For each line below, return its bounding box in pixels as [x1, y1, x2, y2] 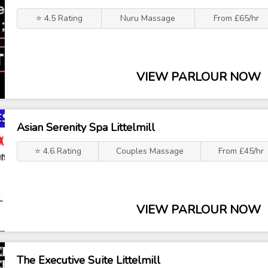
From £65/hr [213, 13, 259, 24]
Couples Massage [115, 145, 184, 157]
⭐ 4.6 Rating [34, 145, 81, 157]
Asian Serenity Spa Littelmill [17, 120, 155, 135]
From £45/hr [218, 145, 264, 157]
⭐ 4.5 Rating [36, 13, 83, 24]
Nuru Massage [120, 13, 176, 24]
